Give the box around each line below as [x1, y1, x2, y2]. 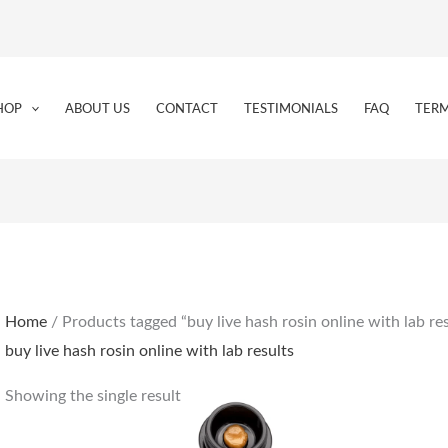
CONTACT [156, 102, 219, 116]
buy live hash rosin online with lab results [4, 343, 294, 360]
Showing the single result [4, 388, 181, 405]
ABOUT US [65, 102, 131, 116]
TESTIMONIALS [244, 102, 339, 116]
